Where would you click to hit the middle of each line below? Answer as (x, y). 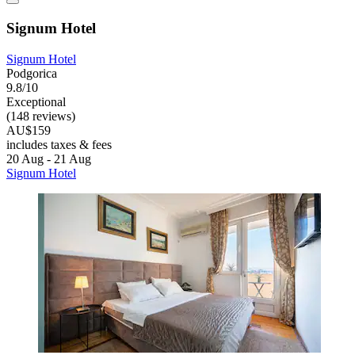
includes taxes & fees (59, 144)
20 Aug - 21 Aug (49, 158)
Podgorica (32, 73)
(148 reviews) (41, 116)
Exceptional (36, 101)
